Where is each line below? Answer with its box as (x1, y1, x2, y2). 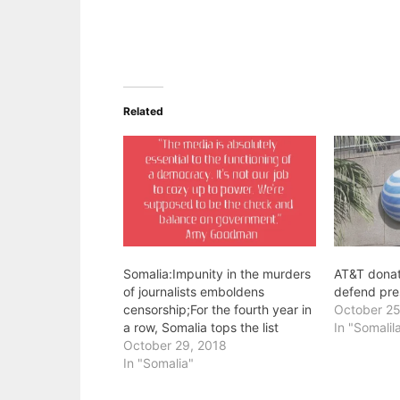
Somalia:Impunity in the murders (123, 265, 311, 281)
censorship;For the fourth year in (123, 301, 312, 317)
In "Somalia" (123, 354, 194, 371)
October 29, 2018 (123, 337, 227, 353)
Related (123, 104, 163, 118)
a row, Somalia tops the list (123, 319, 279, 335)
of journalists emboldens (123, 283, 264, 299)
